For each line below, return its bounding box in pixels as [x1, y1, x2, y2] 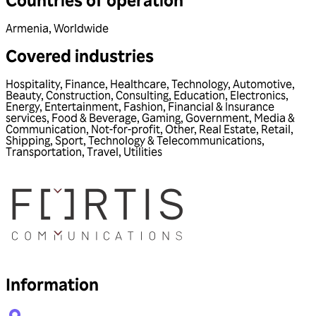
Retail [261, 122, 291, 137]
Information [6, 273, 99, 296]
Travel [87, 145, 119, 159]
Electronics [230, 88, 286, 103]
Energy [6, 99, 39, 114]
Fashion [123, 99, 163, 114]
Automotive [233, 77, 292, 92]
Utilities [123, 145, 162, 159]
